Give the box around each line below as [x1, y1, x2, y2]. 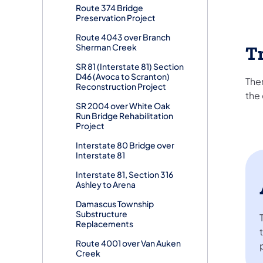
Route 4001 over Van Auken [76, 238, 181, 249]
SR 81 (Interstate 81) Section [76, 61, 184, 72]
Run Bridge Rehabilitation [76, 110, 173, 122]
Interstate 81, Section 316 [76, 169, 173, 180]
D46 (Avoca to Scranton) [76, 71, 170, 82]
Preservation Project [76, 12, 156, 23]
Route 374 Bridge [76, 2, 143, 14]
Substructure [76, 208, 127, 220]
